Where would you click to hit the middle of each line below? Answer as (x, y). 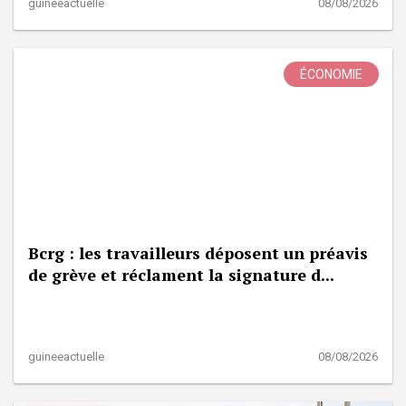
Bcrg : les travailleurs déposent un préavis (198, 252)
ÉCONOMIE (331, 74)
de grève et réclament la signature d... (181, 274)
